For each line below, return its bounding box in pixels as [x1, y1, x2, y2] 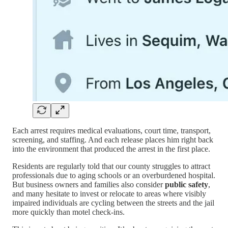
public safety [165, 180, 208, 189]
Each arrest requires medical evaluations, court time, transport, [12, 126, 211, 135]
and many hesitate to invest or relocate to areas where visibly [12, 189, 206, 198]
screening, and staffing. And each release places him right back [12, 135, 213, 144]
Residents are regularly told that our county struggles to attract [12, 161, 210, 170]
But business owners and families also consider [12, 180, 165, 189]
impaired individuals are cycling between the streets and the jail [12, 198, 214, 207]
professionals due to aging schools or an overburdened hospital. [12, 170, 215, 180]
